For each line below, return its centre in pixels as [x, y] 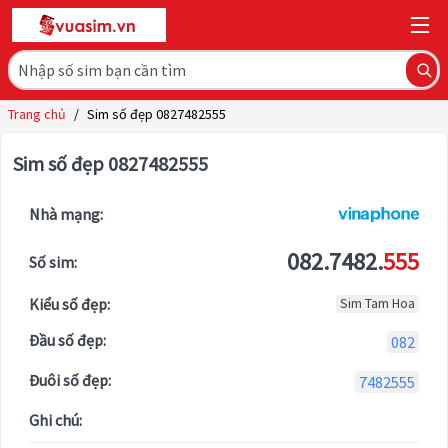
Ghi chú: [55, 420]
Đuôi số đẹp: [70, 380]
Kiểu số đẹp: [69, 304]
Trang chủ [37, 114]
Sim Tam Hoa [377, 304]
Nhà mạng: [66, 214]
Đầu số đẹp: [67, 340]
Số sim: [53, 262]
